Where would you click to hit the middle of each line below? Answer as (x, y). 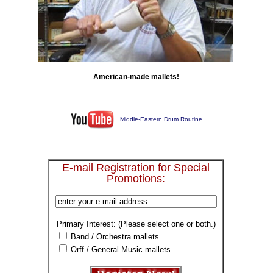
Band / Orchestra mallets (115, 236)
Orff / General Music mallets (120, 249)
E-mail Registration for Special (136, 167)
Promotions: (136, 178)
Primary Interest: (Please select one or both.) (136, 224)
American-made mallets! (136, 76)
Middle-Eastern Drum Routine (161, 119)
